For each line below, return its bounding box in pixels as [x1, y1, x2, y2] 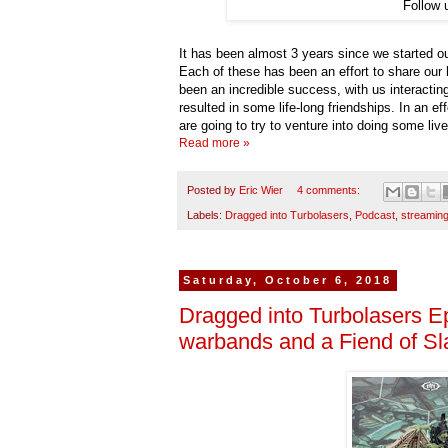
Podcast [355, 208, 395, 221]
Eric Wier [239, 184, 283, 197]
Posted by [187, 184, 239, 197]
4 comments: [296, 184, 363, 197]
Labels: [187, 208, 225, 221]
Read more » [179, 136, 250, 151]
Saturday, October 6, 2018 [183, 274, 393, 287]
